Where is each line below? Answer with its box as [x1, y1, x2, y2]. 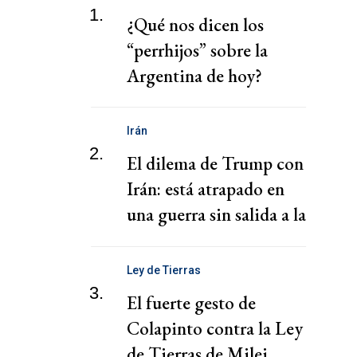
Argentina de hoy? [127, 64, 262, 88]
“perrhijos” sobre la [127, 38, 268, 63]
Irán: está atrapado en [127, 177, 284, 202]
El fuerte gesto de [127, 290, 256, 315]
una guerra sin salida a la [127, 202, 306, 227]
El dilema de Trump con [127, 151, 304, 176]
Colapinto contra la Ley [127, 316, 303, 340]
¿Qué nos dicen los [127, 13, 264, 37]
